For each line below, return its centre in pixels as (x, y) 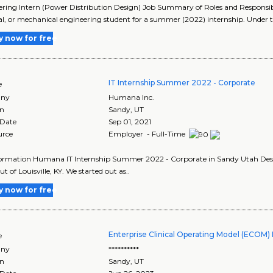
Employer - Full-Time (148, 133)
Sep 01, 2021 (130, 121)
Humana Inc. (132, 97)
